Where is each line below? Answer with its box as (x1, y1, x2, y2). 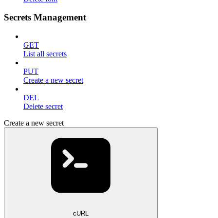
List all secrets (23, 50, 67, 58)
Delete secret (23, 102, 63, 110)
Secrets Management (4, 12, 86, 23)
